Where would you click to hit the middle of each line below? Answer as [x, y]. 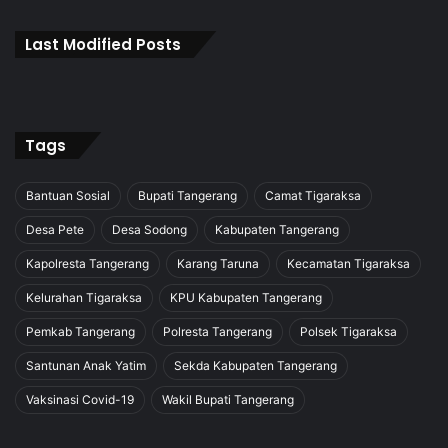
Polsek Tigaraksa [348, 332]
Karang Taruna [218, 264]
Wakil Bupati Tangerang [228, 400]
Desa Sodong [149, 230]
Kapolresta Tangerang [87, 264]
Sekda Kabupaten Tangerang [255, 366]
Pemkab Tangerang [80, 332]
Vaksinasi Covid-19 [80, 400]
